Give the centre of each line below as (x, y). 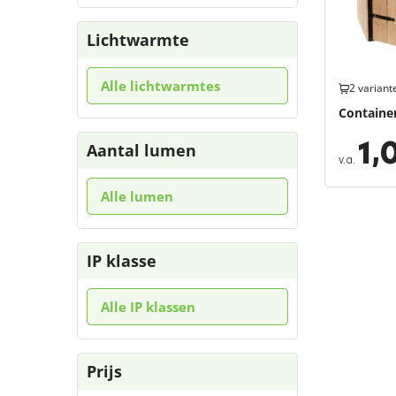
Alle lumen (137, 196)
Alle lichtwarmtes (160, 86)
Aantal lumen (141, 150)
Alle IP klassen (148, 307)
